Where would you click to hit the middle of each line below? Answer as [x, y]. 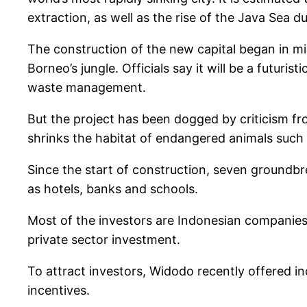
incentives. [59, 291]
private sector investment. [104, 240]
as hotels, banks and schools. [113, 189]
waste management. [87, 88]
